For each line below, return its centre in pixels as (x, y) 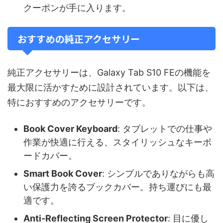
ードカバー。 (50, 156)
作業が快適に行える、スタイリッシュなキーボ (117, 142)
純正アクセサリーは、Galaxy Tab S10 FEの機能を (109, 72)
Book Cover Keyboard (70, 129)
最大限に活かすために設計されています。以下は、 (111, 87)
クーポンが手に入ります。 (77, 8)
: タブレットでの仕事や (165, 129)
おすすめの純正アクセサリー (79, 38)
